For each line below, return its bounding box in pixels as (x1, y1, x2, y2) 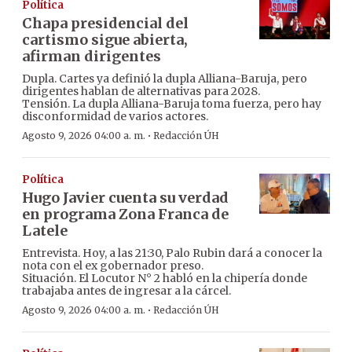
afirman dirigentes (22, 47, 161, 66)
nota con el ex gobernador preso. (22, 258, 203, 273)
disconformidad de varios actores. (22, 109, 208, 124)
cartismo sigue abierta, (22, 31, 188, 49)
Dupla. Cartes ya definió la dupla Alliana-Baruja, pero (22, 71, 307, 86)
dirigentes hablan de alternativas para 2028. (22, 84, 260, 99)
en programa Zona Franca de (22, 205, 229, 224)
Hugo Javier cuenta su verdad (22, 189, 229, 207)
